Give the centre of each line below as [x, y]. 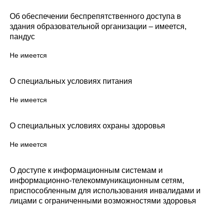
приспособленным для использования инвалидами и [105, 191]
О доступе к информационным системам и [86, 170]
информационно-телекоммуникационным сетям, [97, 180]
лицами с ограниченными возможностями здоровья [103, 201]
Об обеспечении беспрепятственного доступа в [95, 16]
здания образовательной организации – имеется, [98, 26]
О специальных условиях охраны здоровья [87, 126]
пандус [22, 37]
